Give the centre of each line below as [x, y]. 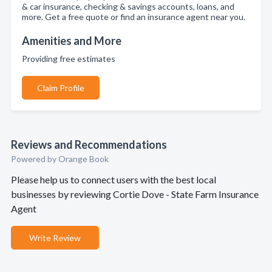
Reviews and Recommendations [89, 144]
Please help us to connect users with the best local [114, 179]
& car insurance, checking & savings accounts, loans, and [128, 6]
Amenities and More [72, 41]
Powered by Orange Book [60, 159]
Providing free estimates [70, 59]
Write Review [55, 238]
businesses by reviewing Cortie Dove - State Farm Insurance [135, 194]
